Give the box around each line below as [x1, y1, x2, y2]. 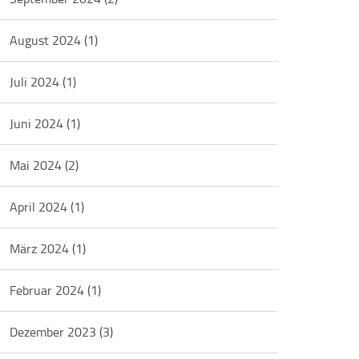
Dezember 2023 [10, 323, 100, 341]
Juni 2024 [10, 115, 67, 132]
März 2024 [10, 240, 73, 257]
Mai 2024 [10, 156, 66, 174]
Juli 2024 [10, 73, 63, 91]
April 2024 [10, 198, 71, 216]
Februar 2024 [10, 281, 88, 299]
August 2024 [10, 31, 85, 49]
